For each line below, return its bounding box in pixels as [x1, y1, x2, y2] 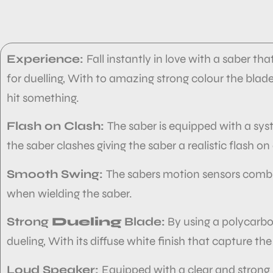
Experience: [7, 52, 87, 66]
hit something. [7, 91, 79, 105]
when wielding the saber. [7, 186, 132, 200]
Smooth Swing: [7, 166, 106, 181]
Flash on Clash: [7, 119, 107, 133]
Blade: [124, 214, 165, 229]
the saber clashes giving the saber [7, 138, 176, 153]
